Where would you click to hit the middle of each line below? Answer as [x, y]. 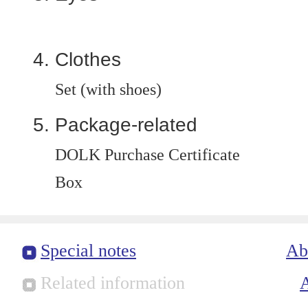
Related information [113, 283]
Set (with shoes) [108, 89]
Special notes [88, 251]
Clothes [88, 59]
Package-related [126, 125]
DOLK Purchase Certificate [147, 155]
